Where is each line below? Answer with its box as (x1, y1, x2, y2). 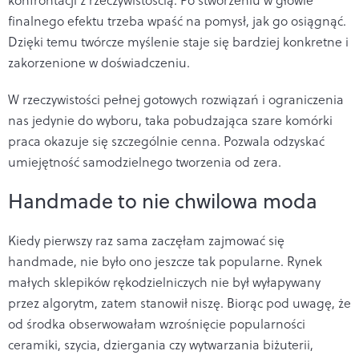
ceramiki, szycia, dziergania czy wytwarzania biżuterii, (8, 335, 313, 353)
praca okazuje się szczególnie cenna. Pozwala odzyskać (8, 131, 325, 150)
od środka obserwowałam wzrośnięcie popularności (8, 314, 305, 333)
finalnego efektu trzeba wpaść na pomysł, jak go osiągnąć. (8, 11, 346, 30)
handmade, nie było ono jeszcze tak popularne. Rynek (8, 252, 322, 270)
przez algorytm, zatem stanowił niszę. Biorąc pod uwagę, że (8, 293, 351, 312)
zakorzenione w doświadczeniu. (8, 53, 190, 71)
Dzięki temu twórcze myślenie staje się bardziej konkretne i (8, 32, 349, 50)
